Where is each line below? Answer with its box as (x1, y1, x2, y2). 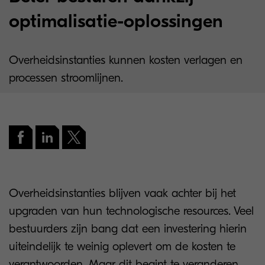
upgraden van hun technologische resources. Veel (9, 204, 254, 218)
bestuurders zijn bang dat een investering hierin (9, 222, 247, 235)
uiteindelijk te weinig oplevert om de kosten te (9, 240, 235, 253)
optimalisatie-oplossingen (9, 10, 223, 32)
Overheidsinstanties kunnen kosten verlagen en (9, 53, 243, 67)
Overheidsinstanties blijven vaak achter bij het (9, 186, 236, 200)
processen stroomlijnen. (9, 71, 123, 85)
